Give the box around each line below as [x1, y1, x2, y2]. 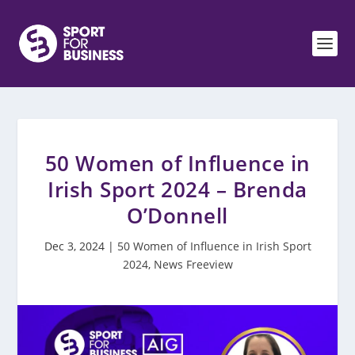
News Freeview [153, 257, 233, 272]
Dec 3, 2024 [44, 239, 105, 254]
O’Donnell [127, 201, 228, 230]
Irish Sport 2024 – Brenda [48, 175, 307, 204]
